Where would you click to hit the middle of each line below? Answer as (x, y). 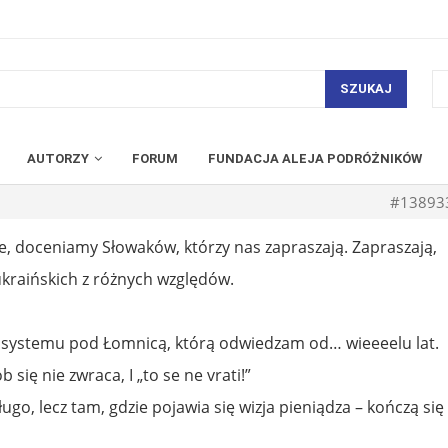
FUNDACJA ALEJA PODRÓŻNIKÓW (315, 158)
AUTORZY (58, 158)
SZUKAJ (365, 89)
